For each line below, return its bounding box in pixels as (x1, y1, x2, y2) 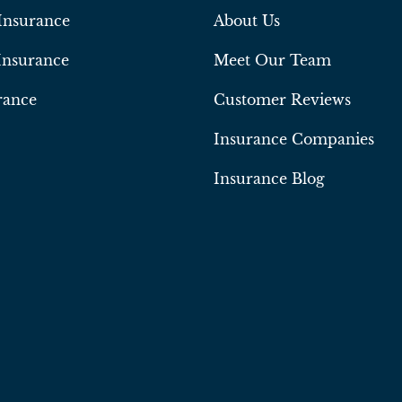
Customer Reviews (213, 91, 351, 109)
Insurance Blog (213, 170, 325, 188)
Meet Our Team (213, 51, 331, 70)
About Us (213, 12, 280, 31)
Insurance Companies (213, 130, 374, 149)
